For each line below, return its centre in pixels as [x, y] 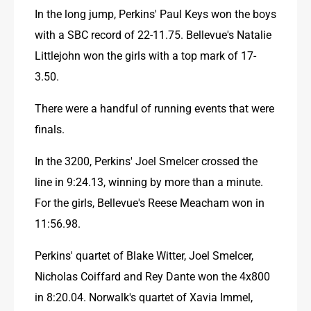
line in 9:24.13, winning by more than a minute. [149, 181]
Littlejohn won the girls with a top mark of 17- [145, 55]
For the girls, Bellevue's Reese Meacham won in [150, 202]
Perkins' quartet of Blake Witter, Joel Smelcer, [144, 255]
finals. [50, 128]
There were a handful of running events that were [154, 108]
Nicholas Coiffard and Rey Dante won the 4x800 [152, 276]
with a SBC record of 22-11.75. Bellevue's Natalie [153, 34]
